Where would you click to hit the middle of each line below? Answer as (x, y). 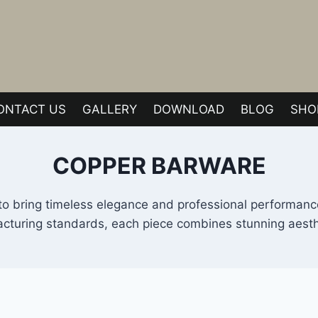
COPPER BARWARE (159, 166)
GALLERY (109, 109)
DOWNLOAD (189, 109)
